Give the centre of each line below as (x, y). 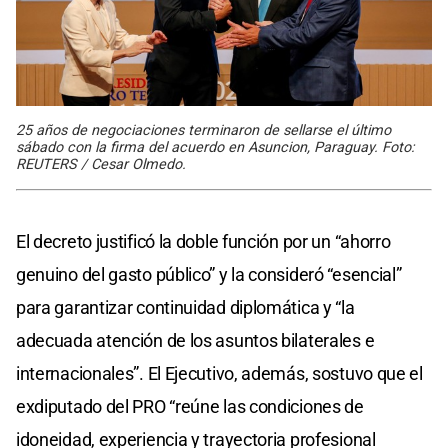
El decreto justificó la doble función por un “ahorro (203, 242)
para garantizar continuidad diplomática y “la (185, 308)
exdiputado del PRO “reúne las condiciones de (190, 407)
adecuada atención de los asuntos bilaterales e (195, 341)
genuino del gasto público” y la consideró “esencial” (209, 275)
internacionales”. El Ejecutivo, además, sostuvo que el (219, 374)
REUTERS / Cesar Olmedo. (101, 165)
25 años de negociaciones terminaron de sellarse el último (203, 131)
